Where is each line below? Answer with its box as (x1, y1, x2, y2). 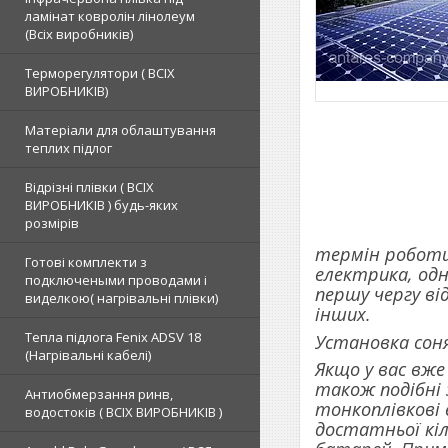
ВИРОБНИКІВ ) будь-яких (25, 196, 178, 214)
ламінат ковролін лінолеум (25, 7, 195, 25)
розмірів (25, 214, 79, 232)
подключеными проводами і (25, 271, 207, 289)
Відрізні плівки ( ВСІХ (25, 178, 154, 196)
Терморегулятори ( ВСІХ (25, 64, 175, 82)
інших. (315, 302, 371, 327)
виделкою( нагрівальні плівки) (25, 289, 218, 307)
